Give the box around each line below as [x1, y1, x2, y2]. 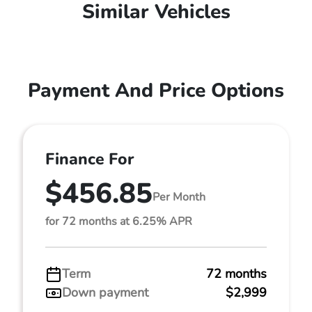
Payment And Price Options [28, 77, 284, 104]
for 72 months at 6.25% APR [45, 214, 192, 229]
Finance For [45, 148, 134, 170]
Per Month [153, 189, 205, 205]
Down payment [62, 284, 148, 301]
